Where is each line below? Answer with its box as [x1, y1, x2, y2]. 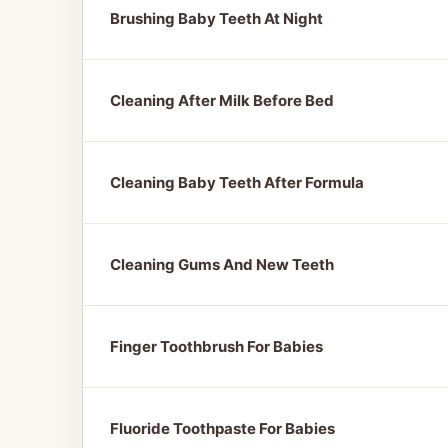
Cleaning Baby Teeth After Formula [110, 173, 364, 192]
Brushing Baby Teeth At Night [110, 9, 323, 28]
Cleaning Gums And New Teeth [110, 255, 334, 274]
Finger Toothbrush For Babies [110, 337, 323, 356]
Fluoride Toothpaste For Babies [110, 419, 335, 438]
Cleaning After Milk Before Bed [110, 91, 334, 110]
